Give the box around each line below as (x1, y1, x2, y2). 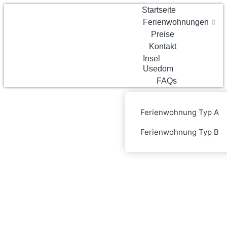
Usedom (143, 64, 174, 73)
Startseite (142, 6, 176, 14)
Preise (151, 30, 175, 39)
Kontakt (149, 42, 177, 51)
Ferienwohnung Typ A (140, 107, 219, 117)
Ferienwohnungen (143, 18, 209, 26)
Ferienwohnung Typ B (140, 127, 219, 137)
